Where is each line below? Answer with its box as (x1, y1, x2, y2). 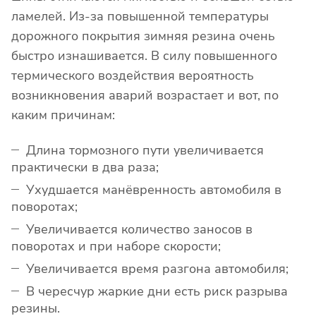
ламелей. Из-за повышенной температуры (11, 7, 269, 25)
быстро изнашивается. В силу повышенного (11, 47, 277, 64)
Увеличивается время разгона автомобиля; (26, 260, 288, 277)
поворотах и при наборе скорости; (11, 237, 221, 255)
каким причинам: (11, 106, 115, 123)
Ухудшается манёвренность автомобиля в (26, 181, 281, 198)
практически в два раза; (11, 158, 159, 176)
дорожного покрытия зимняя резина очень (11, 27, 275, 44)
